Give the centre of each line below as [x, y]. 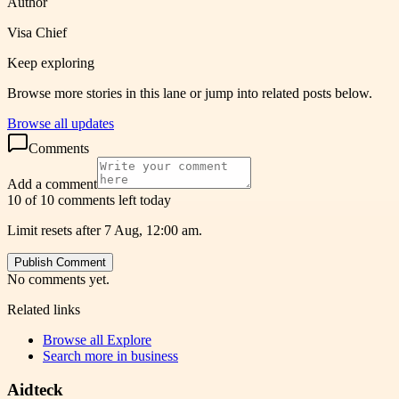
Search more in [87, 355]
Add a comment [52, 183]
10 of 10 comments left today [89, 199]
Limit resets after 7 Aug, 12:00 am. [105, 230]
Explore [129, 339]
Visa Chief [37, 32]
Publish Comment [60, 262]
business [155, 355]
